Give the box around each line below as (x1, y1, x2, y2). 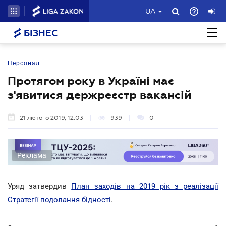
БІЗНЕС (21, 28, 58, 38)
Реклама (17, 151, 46, 159)
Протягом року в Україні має (8, 74, 174, 87)
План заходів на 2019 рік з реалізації (71, 181, 218, 191)
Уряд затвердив (8, 181, 72, 191)
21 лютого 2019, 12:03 (20, 114, 83, 121)
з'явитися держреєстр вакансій (8, 88, 192, 101)
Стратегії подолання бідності (8, 195, 111, 204)
